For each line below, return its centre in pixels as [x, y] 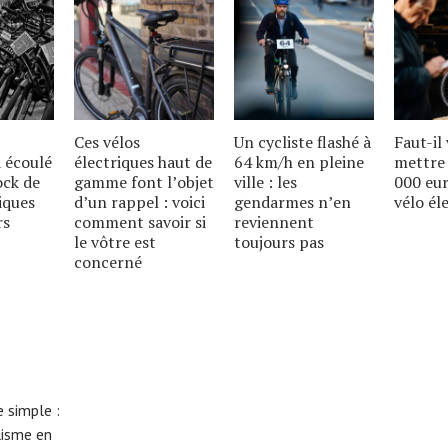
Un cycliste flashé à [302, 141]
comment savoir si [140, 221]
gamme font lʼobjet [144, 181]
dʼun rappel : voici [139, 201]
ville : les [265, 181]
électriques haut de [143, 161]
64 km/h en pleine [299, 161]
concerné [108, 261]
